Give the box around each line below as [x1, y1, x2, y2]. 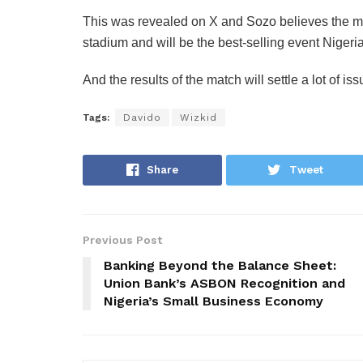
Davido [123, 111, 161, 123]
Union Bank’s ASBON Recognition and [104, 275, 345, 291]
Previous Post [83, 233, 162, 246]
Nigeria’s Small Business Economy [104, 293, 323, 309]
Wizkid [180, 111, 217, 123]
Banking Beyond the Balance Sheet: [104, 257, 336, 273]
